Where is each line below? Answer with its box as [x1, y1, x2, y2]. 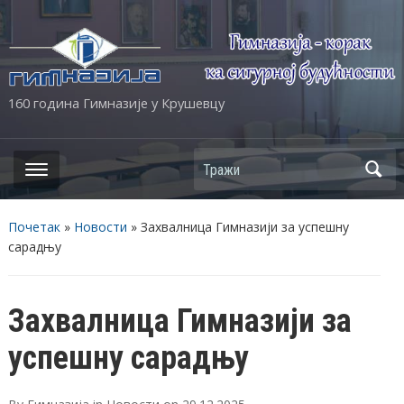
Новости [73, 217, 127, 235]
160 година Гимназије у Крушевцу [7, 93, 225, 112]
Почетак [7, 217, 60, 235]
